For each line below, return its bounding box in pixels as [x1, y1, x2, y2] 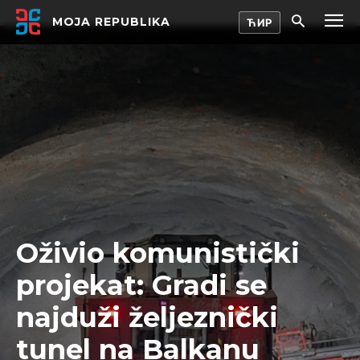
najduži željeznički [16, 301, 278, 335]
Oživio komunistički [16, 236, 300, 271]
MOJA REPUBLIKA [52, 14, 170, 29]
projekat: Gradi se [16, 268, 267, 303]
